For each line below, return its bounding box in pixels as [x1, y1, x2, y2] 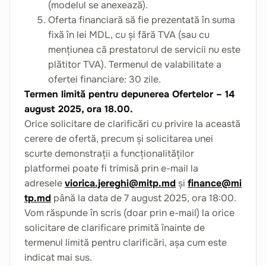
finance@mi [188, 177, 242, 189]
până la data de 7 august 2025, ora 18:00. [51, 192, 236, 204]
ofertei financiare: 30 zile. [48, 73, 161, 85]
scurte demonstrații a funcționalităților [24, 147, 194, 160]
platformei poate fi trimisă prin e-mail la [24, 162, 198, 175]
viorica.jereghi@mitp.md [65, 177, 176, 189]
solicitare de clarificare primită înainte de [24, 221, 205, 234]
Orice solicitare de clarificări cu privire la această [24, 118, 240, 130]
